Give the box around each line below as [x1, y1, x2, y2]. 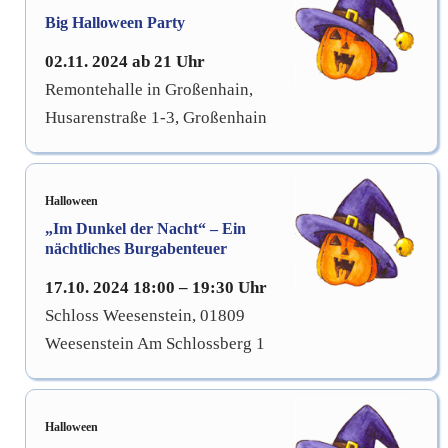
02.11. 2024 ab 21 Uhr [45, 51, 205, 71]
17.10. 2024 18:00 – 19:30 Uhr [45, 277, 267, 297]
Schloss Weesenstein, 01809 [45, 305, 245, 325]
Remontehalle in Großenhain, [45, 79, 253, 99]
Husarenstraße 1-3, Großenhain [45, 107, 267, 127]
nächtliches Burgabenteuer [45, 239, 227, 257]
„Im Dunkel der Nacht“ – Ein [45, 219, 246, 237]
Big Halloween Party [45, 13, 185, 31]
